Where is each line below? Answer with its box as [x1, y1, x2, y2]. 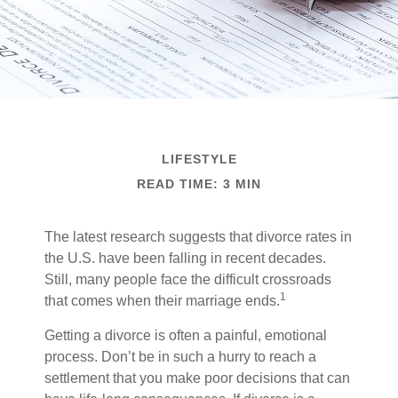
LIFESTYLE [161, 152, 237, 166]
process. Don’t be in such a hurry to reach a [44, 349, 316, 364]
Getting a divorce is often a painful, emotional [44, 328, 327, 343]
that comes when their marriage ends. [44, 293, 280, 308]
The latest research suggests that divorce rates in [44, 229, 352, 244]
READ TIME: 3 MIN [137, 177, 261, 191]
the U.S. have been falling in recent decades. [44, 251, 326, 266]
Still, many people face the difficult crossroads [44, 272, 331, 287]
